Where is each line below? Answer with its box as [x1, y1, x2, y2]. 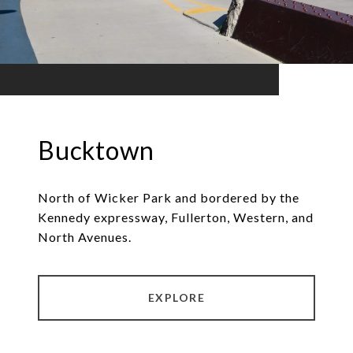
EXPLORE [147, 291, 206, 305]
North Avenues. [38, 229, 132, 245]
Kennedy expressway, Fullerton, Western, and [38, 210, 314, 225]
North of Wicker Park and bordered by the [38, 190, 299, 206]
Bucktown [38, 135, 154, 166]
